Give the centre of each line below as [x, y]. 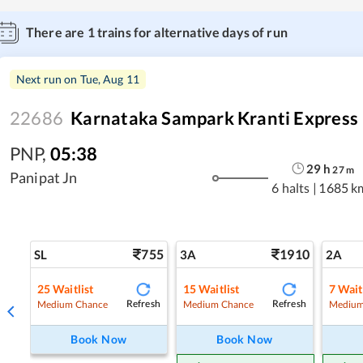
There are [57, 32]
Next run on [48, 79]
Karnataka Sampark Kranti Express [214, 118]
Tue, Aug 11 [110, 79]
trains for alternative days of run [191, 32]
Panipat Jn [44, 177]
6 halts [291, 187]
